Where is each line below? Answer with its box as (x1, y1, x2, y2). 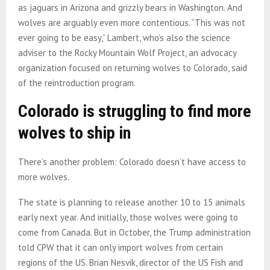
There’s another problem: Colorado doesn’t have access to (18, 155, 246, 168)
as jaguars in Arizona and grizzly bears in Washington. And (18, 1, 242, 13)
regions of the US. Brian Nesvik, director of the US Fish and (18, 256, 243, 268)
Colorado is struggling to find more (18, 101, 251, 121)
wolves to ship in (18, 122, 134, 143)
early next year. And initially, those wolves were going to (18, 211, 238, 223)
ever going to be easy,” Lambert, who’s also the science (18, 31, 230, 43)
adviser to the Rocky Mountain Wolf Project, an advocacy (18, 46, 236, 58)
